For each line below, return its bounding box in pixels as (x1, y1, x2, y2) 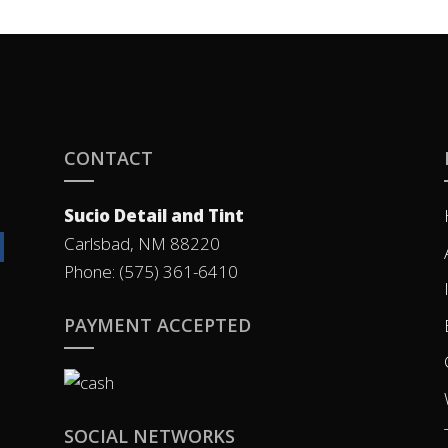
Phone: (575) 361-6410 (63, 260, 238, 284)
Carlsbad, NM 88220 (63, 232, 220, 256)
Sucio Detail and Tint (63, 204, 244, 228)
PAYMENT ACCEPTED (63, 313, 251, 338)
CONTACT (63, 146, 153, 171)
